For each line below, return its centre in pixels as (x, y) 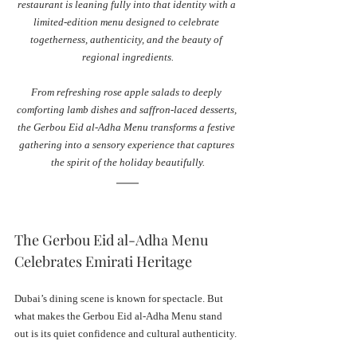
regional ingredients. (127, 57)
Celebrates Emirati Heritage (103, 261)
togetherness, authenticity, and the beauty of (127, 39)
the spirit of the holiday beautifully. (127, 162)
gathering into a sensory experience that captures (127, 144)
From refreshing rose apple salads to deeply (127, 92)
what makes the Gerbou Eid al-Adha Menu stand (120, 316)
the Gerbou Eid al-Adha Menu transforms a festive (127, 127)
